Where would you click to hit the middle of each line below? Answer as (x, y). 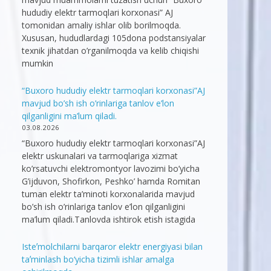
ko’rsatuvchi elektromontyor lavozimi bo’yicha (111, 169)
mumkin (38, 64)
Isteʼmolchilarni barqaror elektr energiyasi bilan (112, 247)
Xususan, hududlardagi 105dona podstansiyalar (114, 38)
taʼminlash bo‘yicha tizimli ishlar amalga (98, 260)
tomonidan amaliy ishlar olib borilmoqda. (101, 25)
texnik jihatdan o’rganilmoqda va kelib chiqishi (110, 51)
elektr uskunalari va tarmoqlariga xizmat (100, 156)
